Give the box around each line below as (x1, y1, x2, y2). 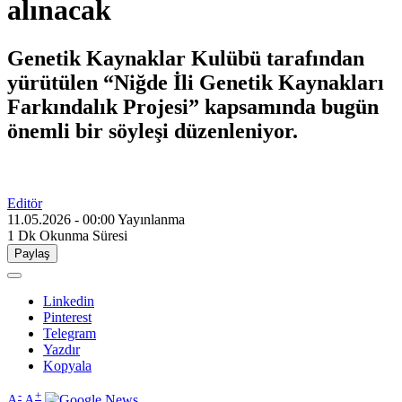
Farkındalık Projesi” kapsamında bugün (7, 94, 379, 118)
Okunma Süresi (39, 227, 127, 243)
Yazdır (43, 341, 80, 357)
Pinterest (43, 309, 92, 325)
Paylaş (14, 246, 50, 260)
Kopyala (43, 357, 92, 373)
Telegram (43, 325, 96, 341)
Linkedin (43, 293, 94, 309)
